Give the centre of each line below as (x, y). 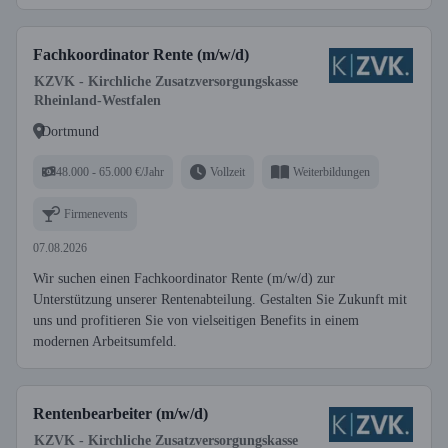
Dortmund (70, 131)
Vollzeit (227, 171)
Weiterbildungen (331, 171)
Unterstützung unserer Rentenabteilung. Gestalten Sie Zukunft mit (220, 299)
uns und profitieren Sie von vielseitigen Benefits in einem (196, 320)
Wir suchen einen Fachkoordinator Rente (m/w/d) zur (184, 278)
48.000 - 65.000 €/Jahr (110, 171)
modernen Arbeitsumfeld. (105, 341)
